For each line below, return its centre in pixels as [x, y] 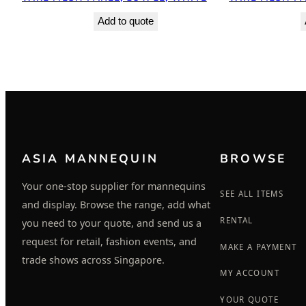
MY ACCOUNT [250, 273]
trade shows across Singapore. [93, 260]
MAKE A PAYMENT [259, 247]
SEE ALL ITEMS [252, 193]
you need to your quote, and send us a [112, 223]
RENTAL [237, 220]
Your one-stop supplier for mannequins [114, 186]
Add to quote [125, 21]
